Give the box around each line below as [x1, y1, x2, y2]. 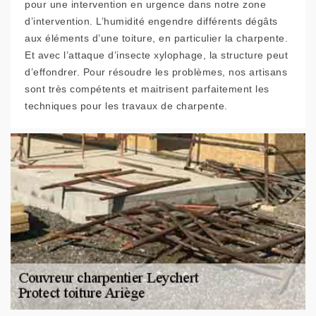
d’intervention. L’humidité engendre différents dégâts [25, 16, 278, 27]
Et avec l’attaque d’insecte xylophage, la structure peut [25, 49, 288, 61]
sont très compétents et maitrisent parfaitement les [25, 83, 269, 95]
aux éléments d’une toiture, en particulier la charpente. [25, 32, 288, 44]
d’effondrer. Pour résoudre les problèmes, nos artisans [25, 66, 287, 78]
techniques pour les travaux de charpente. [25, 100, 228, 111]
